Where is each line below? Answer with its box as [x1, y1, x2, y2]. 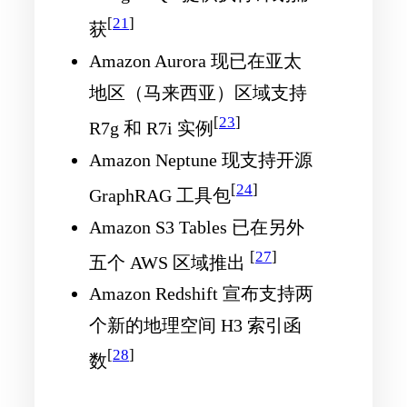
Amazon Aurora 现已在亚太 [89, 51, 302, 72]
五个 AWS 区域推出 [89, 252, 250, 273]
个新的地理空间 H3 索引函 [89, 315, 302, 336]
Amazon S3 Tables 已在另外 [89, 216, 304, 237]
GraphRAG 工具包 [89, 184, 231, 205]
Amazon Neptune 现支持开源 [89, 149, 313, 170]
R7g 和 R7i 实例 [89, 117, 213, 138]
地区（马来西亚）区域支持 [89, 83, 307, 104]
